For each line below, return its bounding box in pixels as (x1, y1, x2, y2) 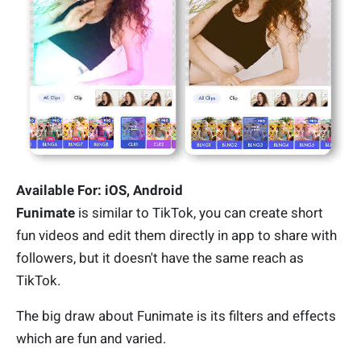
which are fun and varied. (16, 330, 166, 347)
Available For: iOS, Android (16, 182, 183, 199)
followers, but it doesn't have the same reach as (16, 250, 304, 267)
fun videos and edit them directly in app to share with (16, 227, 337, 244)
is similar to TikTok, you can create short (78, 205, 323, 222)
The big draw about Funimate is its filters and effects (16, 308, 336, 325)
